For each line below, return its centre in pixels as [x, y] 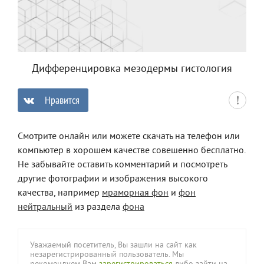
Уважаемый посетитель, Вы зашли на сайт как [113, 246]
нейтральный [45, 208]
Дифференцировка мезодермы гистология [132, 70]
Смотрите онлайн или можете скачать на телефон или [129, 137]
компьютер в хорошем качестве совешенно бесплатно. [131, 151]
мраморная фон [135, 194]
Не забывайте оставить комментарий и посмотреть [122, 165]
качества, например [60, 194]
